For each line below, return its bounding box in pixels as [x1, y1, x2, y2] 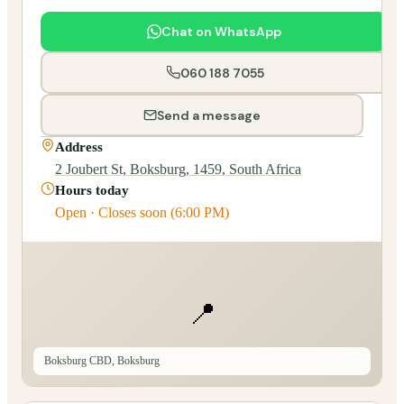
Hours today [55, 183, 129, 198]
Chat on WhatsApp [161, 23, 281, 41]
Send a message [157, 106, 261, 124]
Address [55, 140, 103, 155]
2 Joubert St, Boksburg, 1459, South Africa [55, 161, 301, 178]
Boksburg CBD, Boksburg [44, 354, 160, 368]
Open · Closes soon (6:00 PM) [55, 205, 229, 221]
